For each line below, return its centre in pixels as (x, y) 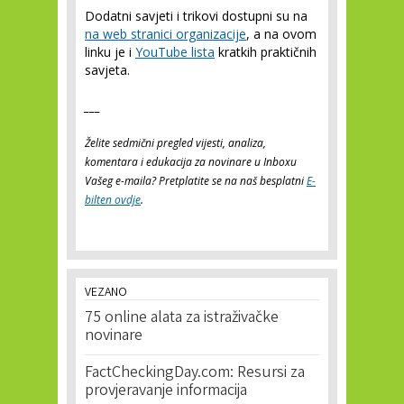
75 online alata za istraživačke (182, 318)
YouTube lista (175, 52)
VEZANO (106, 293)
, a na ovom (281, 34)
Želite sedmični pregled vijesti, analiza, (175, 143)
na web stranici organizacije (165, 34)
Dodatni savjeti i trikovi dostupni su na (196, 16)
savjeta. (107, 70)
